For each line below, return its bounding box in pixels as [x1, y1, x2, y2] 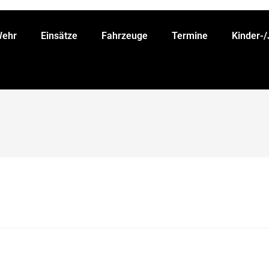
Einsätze [41, 30, 78, 41]
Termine [172, 30, 208, 41]
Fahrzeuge [101, 30, 148, 41]
